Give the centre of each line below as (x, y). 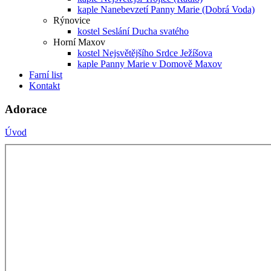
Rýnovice (72, 20)
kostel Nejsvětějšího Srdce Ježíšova (145, 53)
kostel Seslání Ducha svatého (133, 31)
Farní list (46, 75)
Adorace (26, 109)
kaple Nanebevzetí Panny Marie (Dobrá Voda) (166, 9)
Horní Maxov (79, 42)
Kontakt (44, 86)
